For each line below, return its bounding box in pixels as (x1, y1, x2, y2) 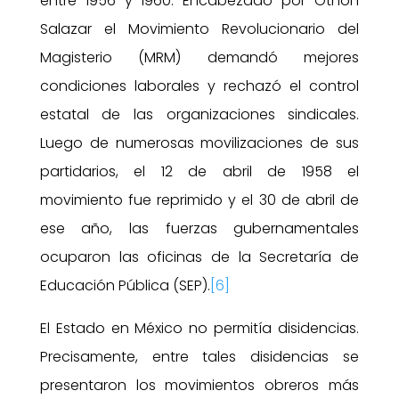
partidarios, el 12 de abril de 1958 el (39, 160, 360, 182)
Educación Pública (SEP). (39, 274, 210, 296)
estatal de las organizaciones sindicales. (39, 103, 360, 125)
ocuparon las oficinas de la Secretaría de (39, 246, 360, 267)
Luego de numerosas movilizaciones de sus (39, 132, 360, 153)
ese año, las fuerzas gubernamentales (39, 217, 360, 239)
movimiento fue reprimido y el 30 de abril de (39, 189, 360, 210)
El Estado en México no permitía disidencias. (39, 317, 360, 338)
